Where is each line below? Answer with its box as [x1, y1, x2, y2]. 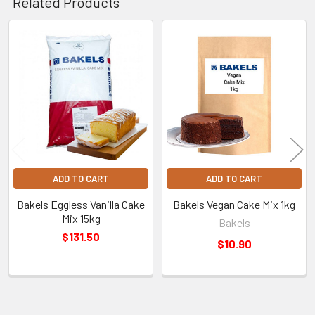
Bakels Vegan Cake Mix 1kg [173, 197, 295, 211]
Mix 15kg [61, 211, 101, 225]
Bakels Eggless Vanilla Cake [17, 197, 145, 211]
